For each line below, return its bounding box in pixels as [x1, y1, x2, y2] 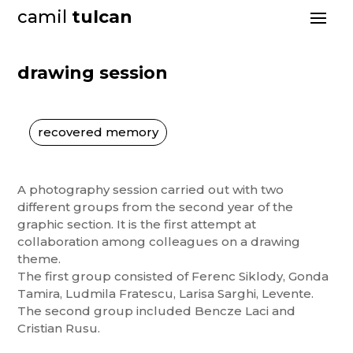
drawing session [17, 62, 169, 84]
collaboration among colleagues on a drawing [17, 234, 301, 249]
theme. [17, 251, 61, 266]
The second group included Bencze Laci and [17, 303, 296, 318]
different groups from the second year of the [17, 199, 294, 214]
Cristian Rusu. [17, 321, 101, 336]
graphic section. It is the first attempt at [17, 217, 257, 232]
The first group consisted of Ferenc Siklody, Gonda [17, 269, 329, 284]
